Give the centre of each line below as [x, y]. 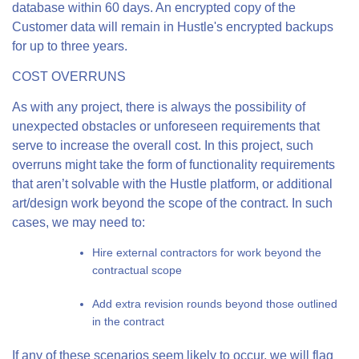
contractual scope [137, 270]
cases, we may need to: [79, 222]
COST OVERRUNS [69, 77]
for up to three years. [70, 46]
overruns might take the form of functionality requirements [173, 165]
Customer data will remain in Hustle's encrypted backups [173, 27]
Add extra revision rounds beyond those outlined [215, 304]
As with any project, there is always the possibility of [159, 107]
